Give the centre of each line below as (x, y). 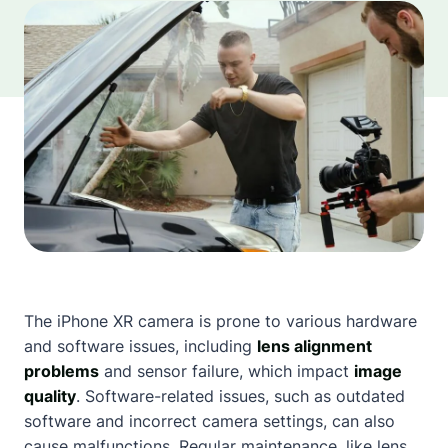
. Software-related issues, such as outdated (240, 395)
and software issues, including (140, 345)
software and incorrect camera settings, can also (209, 420)
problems (61, 370)
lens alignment (314, 345)
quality (50, 395)
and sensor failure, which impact (226, 370)
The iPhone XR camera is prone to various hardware (220, 320)
